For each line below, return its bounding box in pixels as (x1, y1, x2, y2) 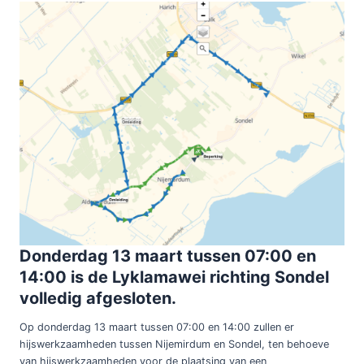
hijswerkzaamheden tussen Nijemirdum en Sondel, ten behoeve (19, 337, 329, 350)
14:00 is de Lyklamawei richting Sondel (19, 266, 329, 287)
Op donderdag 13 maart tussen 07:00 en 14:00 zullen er (19, 320, 294, 333)
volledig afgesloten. (19, 288, 176, 308)
